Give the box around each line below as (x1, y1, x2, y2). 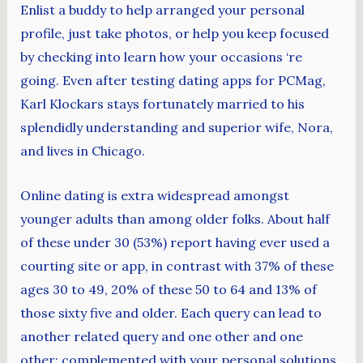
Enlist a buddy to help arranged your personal (19, 2, 305, 19)
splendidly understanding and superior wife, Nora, (19, 119, 333, 136)
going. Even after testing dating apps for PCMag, (19, 72, 326, 89)
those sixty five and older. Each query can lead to (19, 304, 322, 321)
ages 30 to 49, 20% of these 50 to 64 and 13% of (19, 280, 317, 297)
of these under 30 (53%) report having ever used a (19, 233, 330, 250)
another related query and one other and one (19, 327, 303, 344)
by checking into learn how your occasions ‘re (19, 49, 302, 66)
